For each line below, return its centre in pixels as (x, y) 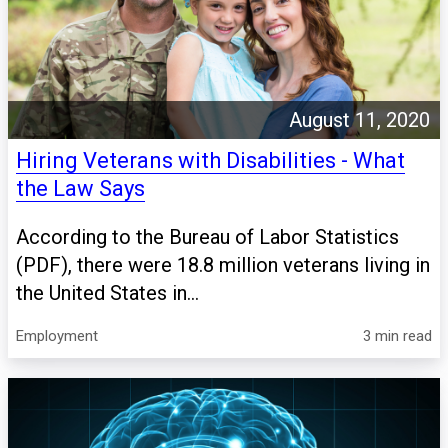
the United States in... (107, 293)
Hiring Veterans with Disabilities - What (210, 161)
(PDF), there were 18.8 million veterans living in (223, 265)
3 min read (397, 336)
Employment (57, 336)
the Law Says (80, 189)
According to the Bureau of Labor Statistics (207, 237)
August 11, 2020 (359, 120)
